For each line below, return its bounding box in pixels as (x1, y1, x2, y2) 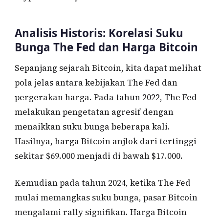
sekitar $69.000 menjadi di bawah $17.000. (15, 150, 183, 162)
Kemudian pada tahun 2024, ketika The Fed (15, 177, 191, 189)
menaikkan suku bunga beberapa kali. (15, 120, 170, 132)
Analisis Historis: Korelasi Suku (15, 25, 183, 41)
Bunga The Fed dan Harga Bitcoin (15, 39, 198, 55)
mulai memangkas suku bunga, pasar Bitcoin (15, 192, 197, 204)
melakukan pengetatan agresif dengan (15, 106, 174, 118)
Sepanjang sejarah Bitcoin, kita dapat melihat (15, 62, 201, 74)
